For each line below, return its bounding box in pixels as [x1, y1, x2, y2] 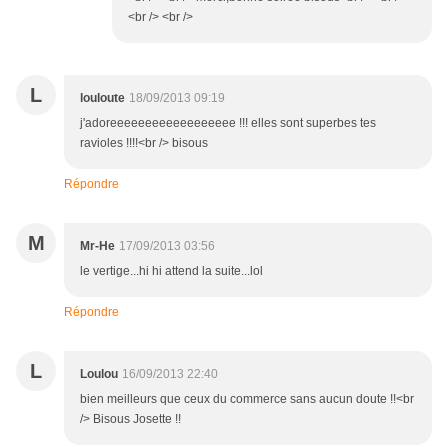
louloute [80, 91, 125, 106]
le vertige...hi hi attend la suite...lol [80, 264, 263, 279]
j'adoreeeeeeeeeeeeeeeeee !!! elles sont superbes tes [80, 116, 376, 131]
